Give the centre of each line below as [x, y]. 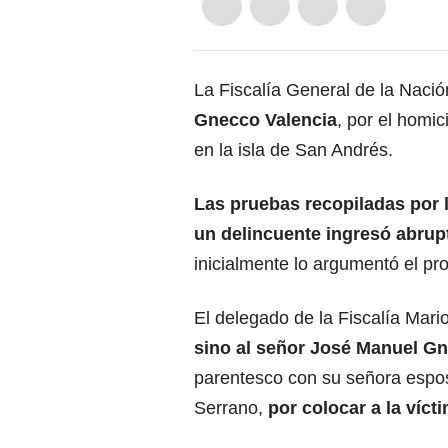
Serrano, [231, 407]
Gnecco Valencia [265, 119]
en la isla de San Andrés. [293, 149]
